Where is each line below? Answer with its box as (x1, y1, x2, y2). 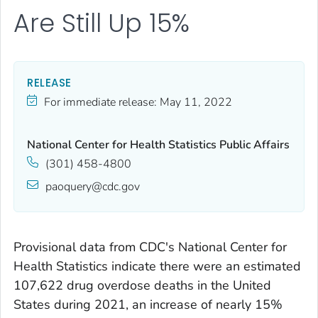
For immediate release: (44, 94, 157, 111)
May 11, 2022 (160, 94, 232, 111)
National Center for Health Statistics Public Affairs (27, 137, 290, 153)
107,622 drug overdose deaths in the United (13, 277, 271, 295)
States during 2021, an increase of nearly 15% (13, 296, 283, 314)
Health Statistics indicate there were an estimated (13, 258, 301, 275)
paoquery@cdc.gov (45, 179, 140, 195)
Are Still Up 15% (13, 5, 190, 40)
